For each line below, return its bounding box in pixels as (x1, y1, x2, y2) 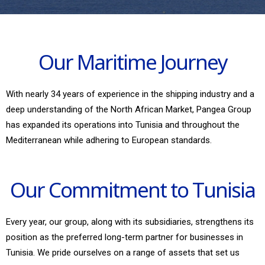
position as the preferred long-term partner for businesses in (6, 232, 243, 243)
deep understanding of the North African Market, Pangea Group (6, 104, 251, 115)
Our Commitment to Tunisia (10, 176, 255, 203)
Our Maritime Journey (38, 48, 227, 76)
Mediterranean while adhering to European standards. (6, 135, 212, 146)
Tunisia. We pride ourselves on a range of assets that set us (6, 247, 240, 258)
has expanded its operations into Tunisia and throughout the (6, 119, 240, 130)
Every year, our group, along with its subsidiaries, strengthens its (6, 216, 254, 227)
